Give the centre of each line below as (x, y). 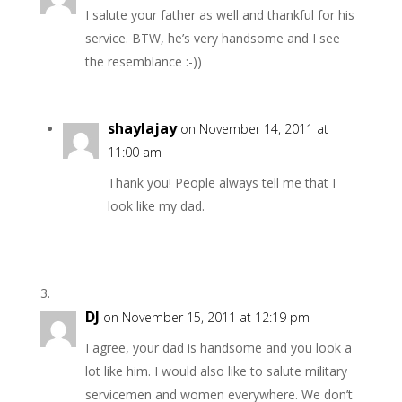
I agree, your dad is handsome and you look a (218, 348)
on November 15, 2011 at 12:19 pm (206, 318)
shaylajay (142, 129)
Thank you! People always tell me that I (221, 183)
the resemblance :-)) (143, 62)
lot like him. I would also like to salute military (216, 371)
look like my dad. (156, 206)
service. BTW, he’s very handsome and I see (212, 39)
